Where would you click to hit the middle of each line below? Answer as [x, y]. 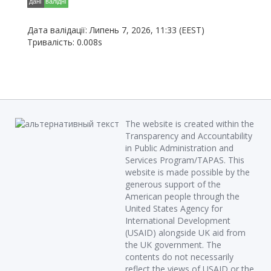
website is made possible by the [188, 172]
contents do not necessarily [179, 257]
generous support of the [173, 184]
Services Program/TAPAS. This [185, 160]
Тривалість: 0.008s [65, 42]
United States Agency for [174, 208]
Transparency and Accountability [189, 136]
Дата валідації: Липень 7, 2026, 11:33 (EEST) [116, 30]
